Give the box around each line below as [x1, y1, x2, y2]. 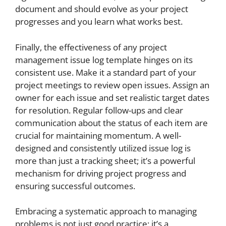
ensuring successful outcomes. [15, 180, 135, 192]
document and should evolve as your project [15, 3, 188, 15]
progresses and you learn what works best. [15, 16, 183, 27]
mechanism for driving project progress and [15, 167, 186, 179]
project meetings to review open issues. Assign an [15, 79, 209, 91]
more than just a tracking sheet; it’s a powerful [15, 154, 195, 166]
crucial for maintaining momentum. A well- [15, 129, 181, 141]
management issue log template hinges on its [15, 53, 193, 66]
